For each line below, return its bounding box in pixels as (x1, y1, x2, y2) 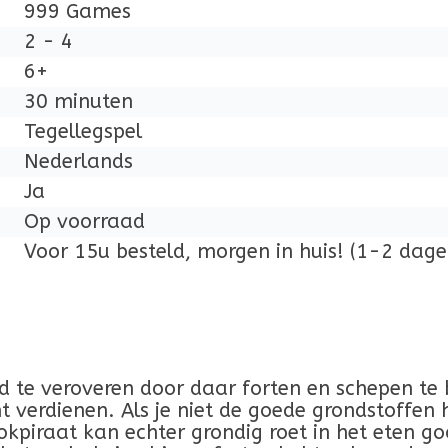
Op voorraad (24, 210, 145, 234)
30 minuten (24, 90, 133, 114)
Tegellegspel (24, 120, 142, 144)
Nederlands (24, 150, 133, 174)
